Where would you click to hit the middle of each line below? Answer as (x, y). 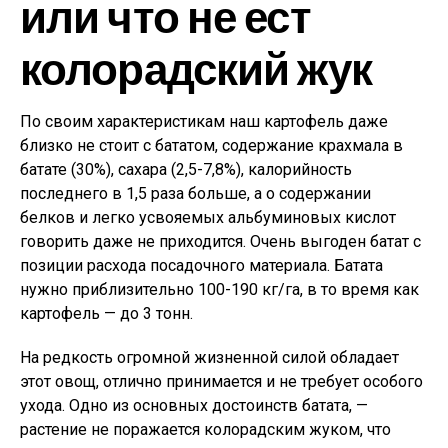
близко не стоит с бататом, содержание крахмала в (211, 145)
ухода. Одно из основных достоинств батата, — (194, 405)
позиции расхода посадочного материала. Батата (201, 265)
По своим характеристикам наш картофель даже (204, 121)
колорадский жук (196, 67)
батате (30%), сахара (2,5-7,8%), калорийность (186, 169)
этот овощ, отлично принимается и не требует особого (221, 381)
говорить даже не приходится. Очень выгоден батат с (220, 241)
